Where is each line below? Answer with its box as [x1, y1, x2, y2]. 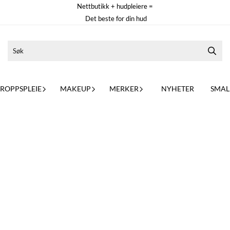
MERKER [109, 84, 139, 93]
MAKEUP [60, 84, 91, 93]
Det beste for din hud [83, 14, 147, 23]
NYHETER [161, 84, 194, 93]
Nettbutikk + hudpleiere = [77, 2, 153, 10]
